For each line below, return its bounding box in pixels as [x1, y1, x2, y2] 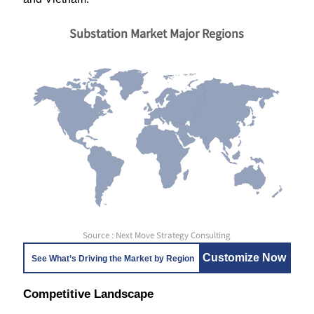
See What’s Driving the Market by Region [31, 254, 194, 264]
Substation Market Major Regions [69, 25, 244, 41]
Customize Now [203, 252, 287, 264]
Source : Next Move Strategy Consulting [83, 229, 231, 242]
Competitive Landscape [22, 287, 153, 301]
